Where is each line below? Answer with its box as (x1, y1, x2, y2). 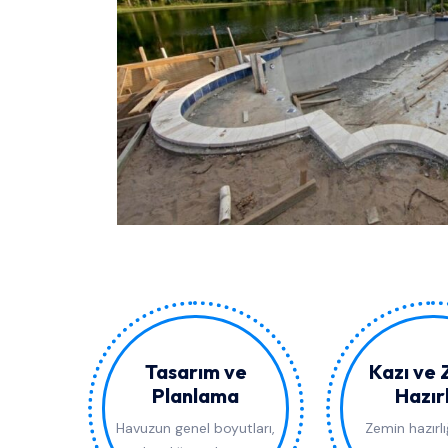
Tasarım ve (144, 359, 247, 385)
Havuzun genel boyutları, (116, 419, 275, 438)
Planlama (152, 383, 239, 409)
